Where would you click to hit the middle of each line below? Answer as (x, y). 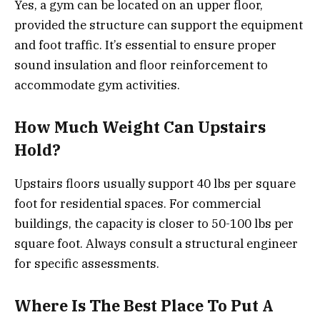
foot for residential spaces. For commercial (137, 203)
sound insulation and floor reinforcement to (141, 65)
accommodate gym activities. (97, 85)
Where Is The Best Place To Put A (144, 306)
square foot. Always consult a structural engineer (156, 243)
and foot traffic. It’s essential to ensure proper (145, 45)
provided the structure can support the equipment (159, 25)
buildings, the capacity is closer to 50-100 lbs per (154, 223)
